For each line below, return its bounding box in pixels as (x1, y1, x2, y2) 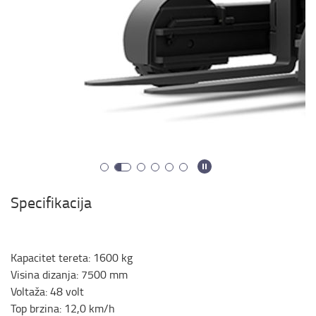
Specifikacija (11, 191, 92, 213)
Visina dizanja (11, 267, 76, 282)
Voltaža (11, 284, 45, 299)
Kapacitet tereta (11, 250, 88, 265)
